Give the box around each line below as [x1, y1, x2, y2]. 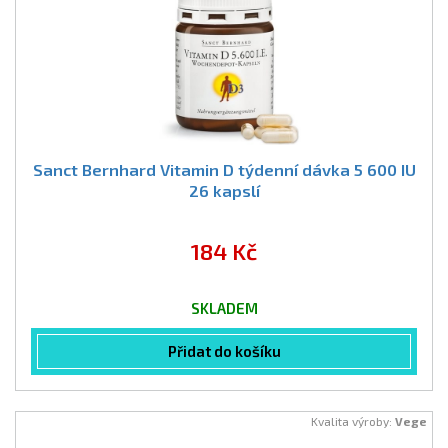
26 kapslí [188, 181, 260, 200]
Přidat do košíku [167, 342, 281, 360]
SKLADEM [190, 299, 258, 317]
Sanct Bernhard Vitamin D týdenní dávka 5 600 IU [32, 160, 416, 179]
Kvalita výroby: [311, 414, 395, 428]
